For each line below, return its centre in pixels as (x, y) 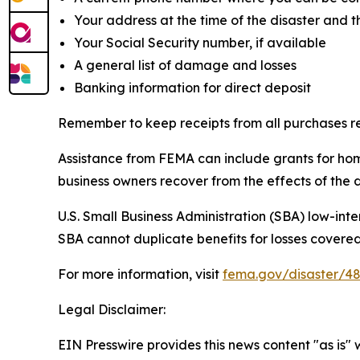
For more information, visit (140, 274)
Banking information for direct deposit (192, 88)
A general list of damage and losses (185, 65)
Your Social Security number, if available (200, 43)
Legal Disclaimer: (112, 309)
